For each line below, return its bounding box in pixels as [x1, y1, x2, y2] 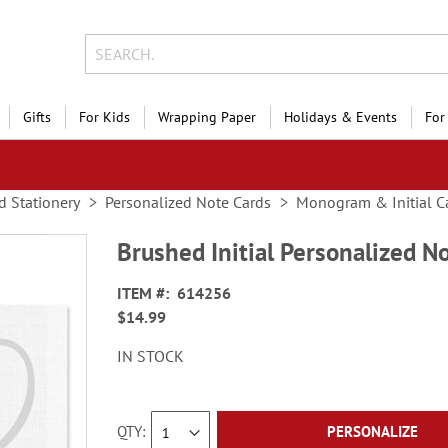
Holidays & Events [284, 108, 397, 126]
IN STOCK [117, 346, 185, 366]
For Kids [79, 108, 130, 126]
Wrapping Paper [158, 108, 256, 126]
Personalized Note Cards [105, 192, 271, 212]
